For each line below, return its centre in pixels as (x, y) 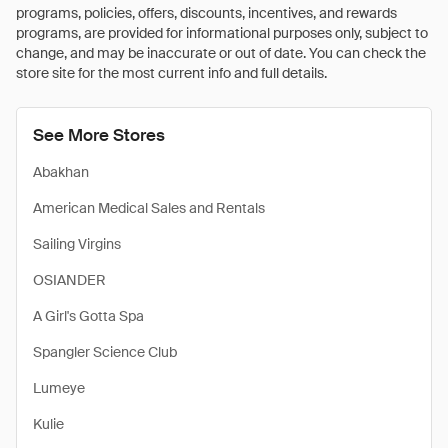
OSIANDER (69, 280)
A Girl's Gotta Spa (88, 316)
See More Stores (99, 135)
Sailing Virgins (77, 244)
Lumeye (59, 388)
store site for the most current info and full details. (171, 73)
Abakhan (61, 172)
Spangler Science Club (105, 352)
